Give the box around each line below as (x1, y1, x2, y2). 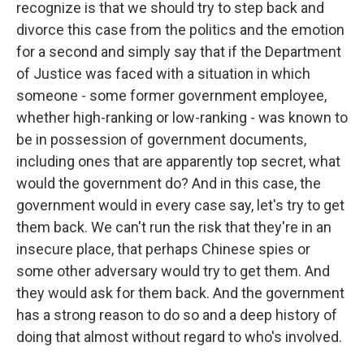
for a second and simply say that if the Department (16, 43, 341, 60)
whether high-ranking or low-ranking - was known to (16, 109, 348, 126)
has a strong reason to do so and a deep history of (16, 306, 337, 323)
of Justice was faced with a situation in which (16, 65, 310, 82)
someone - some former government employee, (16, 87, 327, 104)
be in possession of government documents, (16, 131, 306, 148)
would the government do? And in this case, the (16, 175, 321, 192)
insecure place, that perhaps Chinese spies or (16, 240, 310, 258)
